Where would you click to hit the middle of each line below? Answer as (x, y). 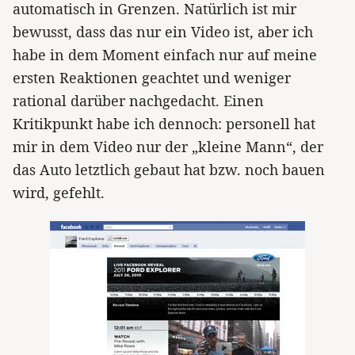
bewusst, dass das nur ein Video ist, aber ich (163, 31)
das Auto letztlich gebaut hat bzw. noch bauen (169, 169)
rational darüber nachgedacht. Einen (138, 100)
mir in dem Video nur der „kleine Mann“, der (168, 146)
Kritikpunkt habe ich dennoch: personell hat (164, 123)
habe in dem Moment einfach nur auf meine (165, 54)
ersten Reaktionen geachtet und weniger (152, 77)
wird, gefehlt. (59, 192)
